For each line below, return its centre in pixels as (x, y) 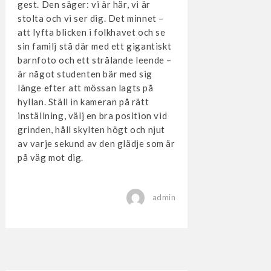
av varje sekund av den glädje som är (96, 143)
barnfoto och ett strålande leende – (94, 60)
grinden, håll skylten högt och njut (91, 129)
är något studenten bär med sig (85, 73)
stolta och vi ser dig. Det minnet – (90, 18)
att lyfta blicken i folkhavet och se (91, 32)
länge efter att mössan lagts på (85, 87)
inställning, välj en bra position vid (92, 115)
